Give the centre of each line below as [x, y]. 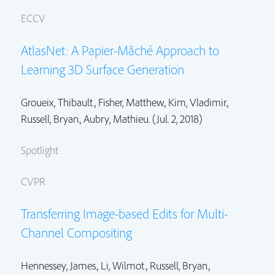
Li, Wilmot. [123, 266]
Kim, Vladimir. [198, 103]
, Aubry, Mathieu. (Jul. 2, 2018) [141, 119]
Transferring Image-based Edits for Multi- [124, 214]
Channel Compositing [76, 233]
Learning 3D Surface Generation [103, 70]
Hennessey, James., [61, 266]
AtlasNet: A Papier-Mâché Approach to [120, 51]
